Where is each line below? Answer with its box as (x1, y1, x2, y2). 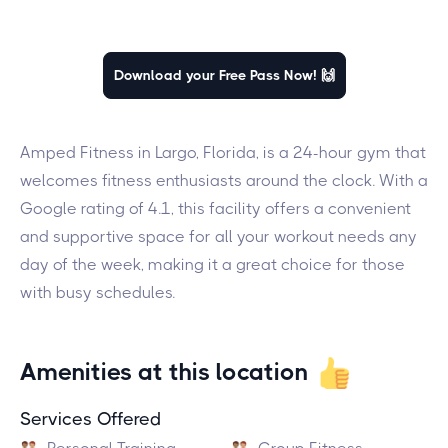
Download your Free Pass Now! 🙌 (113, 67, 335, 83)
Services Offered (20, 409, 161, 429)
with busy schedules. (20, 283, 175, 302)
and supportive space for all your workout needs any (20, 227, 417, 246)
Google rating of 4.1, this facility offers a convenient (20, 199, 411, 218)
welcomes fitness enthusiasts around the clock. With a (20, 171, 428, 190)
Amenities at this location (20, 358, 308, 386)
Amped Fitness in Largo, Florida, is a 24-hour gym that (20, 143, 426, 162)
